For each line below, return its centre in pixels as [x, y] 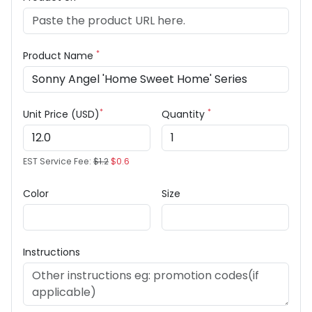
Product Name [60, 56]
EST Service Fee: [58, 161]
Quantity [185, 114]
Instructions [52, 252]
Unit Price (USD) [61, 114]
